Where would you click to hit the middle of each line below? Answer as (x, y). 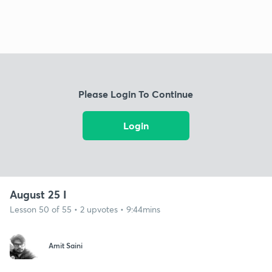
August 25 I (38, 194)
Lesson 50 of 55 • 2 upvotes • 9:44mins (85, 209)
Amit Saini (66, 246)
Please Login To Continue (136, 94)
